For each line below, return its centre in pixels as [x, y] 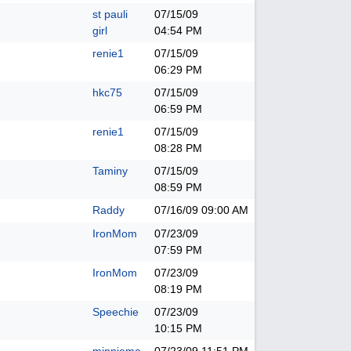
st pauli [110, 14]
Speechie [116, 312]
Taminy [110, 171]
